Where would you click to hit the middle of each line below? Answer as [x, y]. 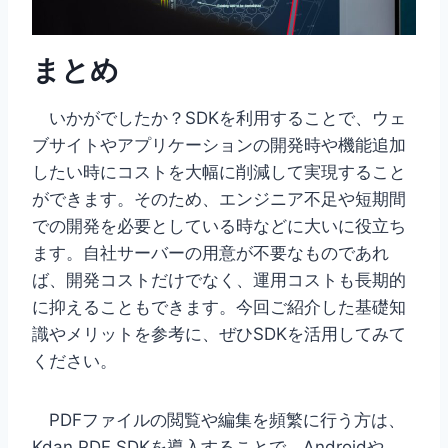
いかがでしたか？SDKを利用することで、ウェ [219, 118]
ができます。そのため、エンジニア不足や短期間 [219, 199]
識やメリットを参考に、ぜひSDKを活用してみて [219, 334]
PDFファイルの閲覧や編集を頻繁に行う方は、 [218, 420]
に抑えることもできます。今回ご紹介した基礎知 [219, 307]
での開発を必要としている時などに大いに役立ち [219, 226]
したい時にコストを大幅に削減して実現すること [219, 172]
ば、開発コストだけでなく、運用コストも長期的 [219, 280]
